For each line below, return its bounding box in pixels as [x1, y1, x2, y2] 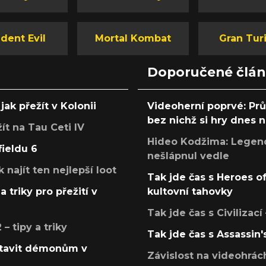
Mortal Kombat [95, 33, 171, 45]
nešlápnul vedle [147, 150, 229, 162]
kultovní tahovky [147, 186, 233, 198]
